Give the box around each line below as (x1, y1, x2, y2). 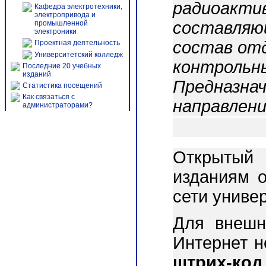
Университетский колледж (34, 50, 123, 59)
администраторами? (23, 101, 93, 109)
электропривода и (34, 11, 96, 19)
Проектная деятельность (34, 39, 120, 47)
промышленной (34, 19, 88, 27)
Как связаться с (23, 93, 75, 101)
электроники (34, 27, 77, 36)
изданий (23, 70, 51, 78)
